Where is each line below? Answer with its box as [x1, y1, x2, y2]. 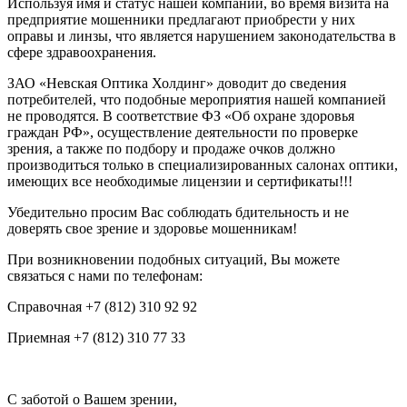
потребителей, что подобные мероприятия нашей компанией [7, 92, 386, 108]
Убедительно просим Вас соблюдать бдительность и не [7, 204, 349, 221]
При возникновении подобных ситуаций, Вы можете [7, 252, 340, 268]
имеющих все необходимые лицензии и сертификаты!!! [7, 174, 352, 190]
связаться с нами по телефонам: [7, 268, 203, 284]
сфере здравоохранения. [7, 45, 156, 61]
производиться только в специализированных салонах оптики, [7, 157, 398, 174]
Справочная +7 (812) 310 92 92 [7, 299, 197, 315]
